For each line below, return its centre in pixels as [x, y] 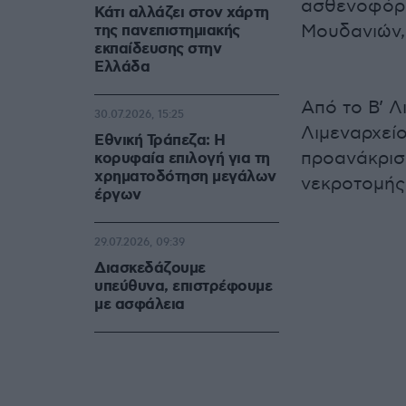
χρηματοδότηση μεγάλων [185, 177]
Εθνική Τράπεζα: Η [160, 141]
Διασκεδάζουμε [150, 269]
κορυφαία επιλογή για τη [182, 159]
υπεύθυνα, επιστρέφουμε [183, 287]
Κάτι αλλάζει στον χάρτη [182, 13]
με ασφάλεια [140, 305]
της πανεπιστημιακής [167, 31]
